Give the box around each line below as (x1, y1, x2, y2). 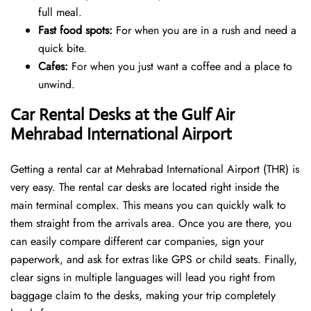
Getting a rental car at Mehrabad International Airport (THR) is (10, 161, 299, 178)
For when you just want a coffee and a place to (68, 58, 292, 75)
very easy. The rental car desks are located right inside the (10, 179, 279, 196)
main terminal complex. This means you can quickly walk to (10, 197, 286, 214)
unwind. (38, 76, 75, 93)
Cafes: (38, 58, 68, 75)
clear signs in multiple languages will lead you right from (10, 269, 275, 286)
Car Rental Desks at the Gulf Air (10, 104, 235, 126)
